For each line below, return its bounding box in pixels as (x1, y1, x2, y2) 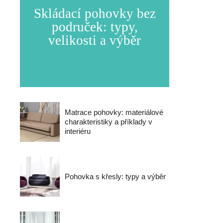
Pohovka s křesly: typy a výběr (65, 172, 166, 181)
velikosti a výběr (48, 33, 141, 48)
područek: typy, (51, 19, 138, 34)
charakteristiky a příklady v (65, 117, 152, 126)
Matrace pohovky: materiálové (65, 108, 163, 116)
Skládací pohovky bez (33, 6, 156, 21)
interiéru (65, 127, 91, 135)
